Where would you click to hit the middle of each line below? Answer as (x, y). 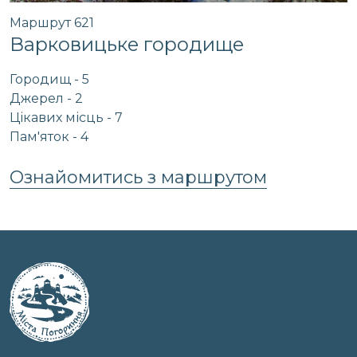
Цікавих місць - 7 (66, 118)
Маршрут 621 (52, 23)
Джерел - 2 (46, 98)
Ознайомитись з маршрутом (138, 177)
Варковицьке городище (127, 44)
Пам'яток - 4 (49, 137)
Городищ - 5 (49, 79)
